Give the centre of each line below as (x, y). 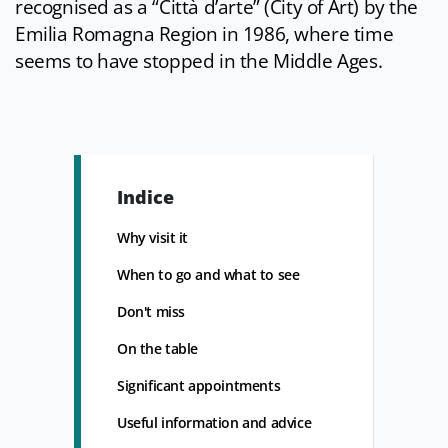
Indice (145, 197)
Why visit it (153, 238)
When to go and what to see (208, 275)
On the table (158, 349)
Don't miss (151, 312)
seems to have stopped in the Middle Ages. (199, 61)
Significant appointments (199, 386)
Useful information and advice (214, 423)
